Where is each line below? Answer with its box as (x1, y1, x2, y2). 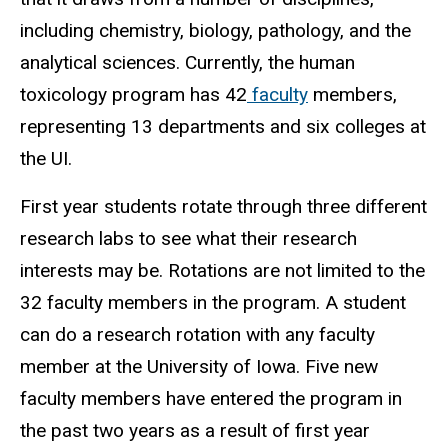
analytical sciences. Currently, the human (20, 50, 355, 74)
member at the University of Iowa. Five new (20, 355, 378, 379)
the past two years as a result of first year (20, 419, 370, 443)
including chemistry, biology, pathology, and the (20, 18, 411, 42)
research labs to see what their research (20, 227, 357, 251)
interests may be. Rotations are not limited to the (20, 259, 425, 283)
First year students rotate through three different (20, 195, 427, 219)
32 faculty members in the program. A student (20, 291, 406, 315)
